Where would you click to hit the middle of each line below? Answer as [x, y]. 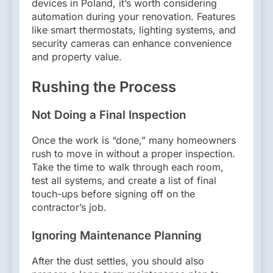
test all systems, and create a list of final [124, 180]
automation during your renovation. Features [133, 17]
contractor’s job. [69, 207]
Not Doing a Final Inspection [109, 115]
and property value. [77, 57]
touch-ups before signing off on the [113, 193]
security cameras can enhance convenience [132, 44]
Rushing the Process [104, 87]
